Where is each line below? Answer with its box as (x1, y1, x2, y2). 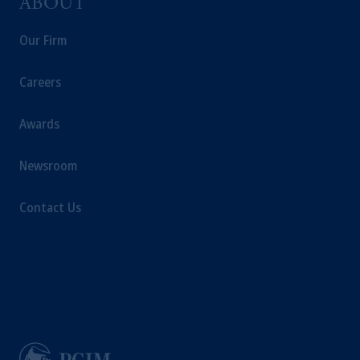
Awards (19, 115, 59, 133)
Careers (19, 73, 61, 92)
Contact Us (19, 198, 81, 217)
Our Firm (19, 31, 67, 50)
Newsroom (19, 157, 77, 175)
